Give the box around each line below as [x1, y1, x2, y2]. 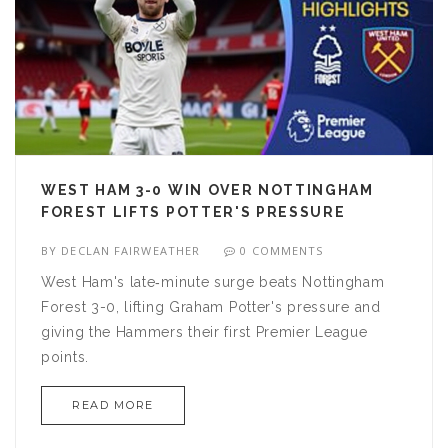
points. [41, 349, 89, 366]
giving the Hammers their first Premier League [41, 324, 368, 341]
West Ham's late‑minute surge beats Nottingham [41, 274, 385, 291]
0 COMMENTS [240, 243, 324, 259]
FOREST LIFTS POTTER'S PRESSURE [41, 204, 346, 221]
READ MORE [72, 398, 154, 413]
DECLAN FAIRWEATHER [61, 243, 201, 259]
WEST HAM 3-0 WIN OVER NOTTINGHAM [41, 182, 374, 199]
